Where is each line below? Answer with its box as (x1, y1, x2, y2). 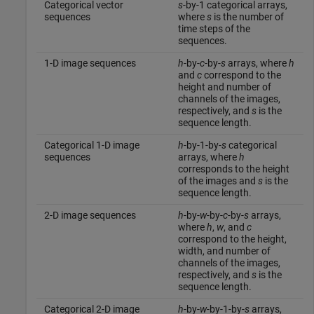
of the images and (177, 175, 258, 186)
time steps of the (177, 22, 250, 34)
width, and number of (177, 245, 271, 257)
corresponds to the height (177, 163, 289, 175)
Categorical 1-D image (43, 139, 139, 151)
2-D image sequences (43, 209, 136, 221)
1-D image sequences (43, 57, 136, 69)
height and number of (177, 81, 271, 93)
